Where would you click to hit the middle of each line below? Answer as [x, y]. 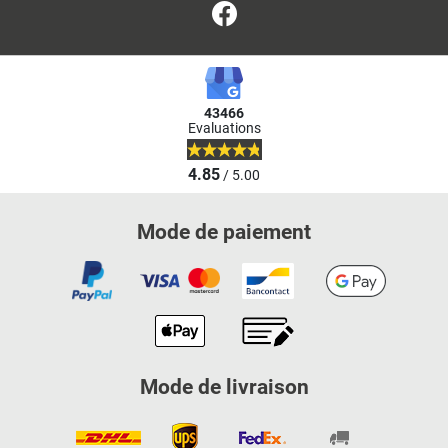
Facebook [273, 12]
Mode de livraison [224, 386]
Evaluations [224, 128]
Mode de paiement [224, 231]
